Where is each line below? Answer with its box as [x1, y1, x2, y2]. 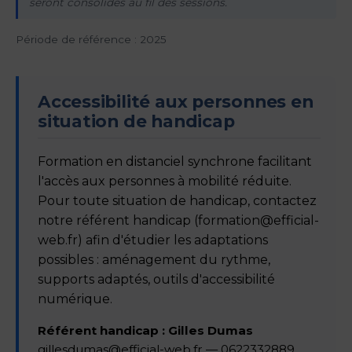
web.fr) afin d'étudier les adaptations [38, 232, 268, 247]
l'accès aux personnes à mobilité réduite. [38, 173, 291, 189]
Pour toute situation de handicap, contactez [38, 192, 317, 208]
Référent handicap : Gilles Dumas [38, 322, 253, 338]
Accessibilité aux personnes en [38, 90, 313, 112]
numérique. [38, 291, 112, 306]
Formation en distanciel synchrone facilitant [38, 153, 312, 169]
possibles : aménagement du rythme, [38, 251, 270, 267]
